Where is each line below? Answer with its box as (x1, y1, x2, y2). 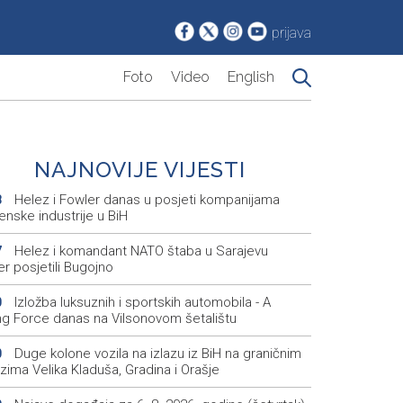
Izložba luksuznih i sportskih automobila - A (10, 294, 271, 311)
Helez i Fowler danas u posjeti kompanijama (10, 192, 280, 209)
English (228, 68, 274, 86)
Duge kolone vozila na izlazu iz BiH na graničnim (10, 345, 301, 363)
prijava (272, 24, 311, 42)
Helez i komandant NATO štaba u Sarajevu (10, 243, 268, 260)
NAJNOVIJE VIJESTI (34, 157, 246, 184)
